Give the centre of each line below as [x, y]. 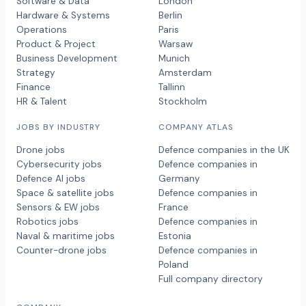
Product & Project [56, 44]
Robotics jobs [47, 222]
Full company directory [211, 279]
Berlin [170, 16]
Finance [33, 87]
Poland [173, 265]
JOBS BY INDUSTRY [59, 127]
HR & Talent [42, 102]
